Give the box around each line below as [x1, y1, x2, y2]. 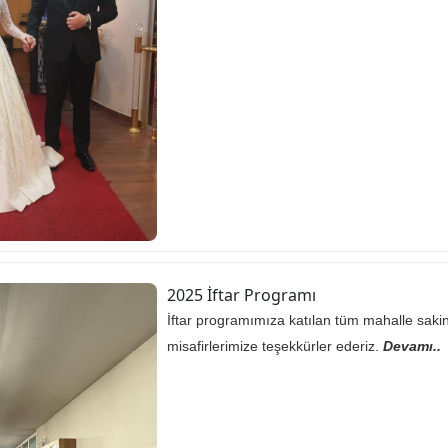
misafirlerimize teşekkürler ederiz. [167, 337, 383, 354]
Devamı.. [383, 337, 441, 354]
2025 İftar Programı [167, 283, 316, 306]
